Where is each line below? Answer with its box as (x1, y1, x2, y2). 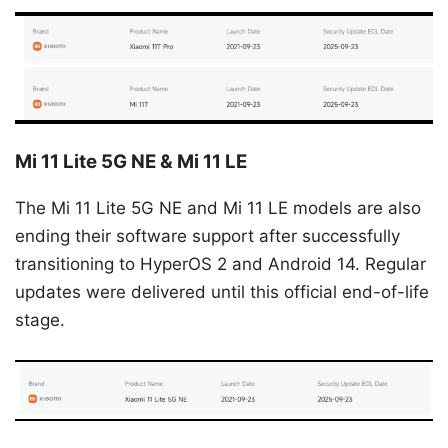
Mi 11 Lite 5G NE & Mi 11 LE (15, 149, 247, 173)
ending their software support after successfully (15, 226, 400, 247)
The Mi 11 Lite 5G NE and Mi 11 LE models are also (15, 198, 421, 219)
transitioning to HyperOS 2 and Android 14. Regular (15, 254, 426, 275)
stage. (15, 310, 65, 331)
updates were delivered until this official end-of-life (15, 282, 429, 303)
